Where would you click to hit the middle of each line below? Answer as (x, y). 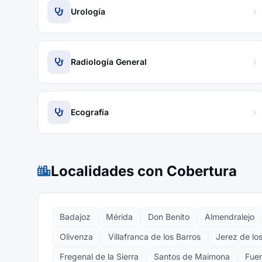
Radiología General (109, 62)
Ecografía (90, 112)
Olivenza (76, 237)
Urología (88, 11)
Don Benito (169, 217)
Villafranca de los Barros (154, 237)
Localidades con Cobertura (144, 171)
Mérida (119, 217)
